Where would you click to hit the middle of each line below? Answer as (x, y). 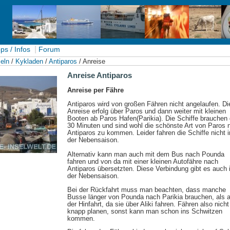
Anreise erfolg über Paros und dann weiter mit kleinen (147, 111)
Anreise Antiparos (100, 75)
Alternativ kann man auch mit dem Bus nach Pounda (146, 154)
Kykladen (29, 61)
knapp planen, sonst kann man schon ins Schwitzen (145, 211)
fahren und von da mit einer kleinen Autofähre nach (143, 161)
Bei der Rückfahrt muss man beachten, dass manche (147, 189)
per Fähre (109, 90)
